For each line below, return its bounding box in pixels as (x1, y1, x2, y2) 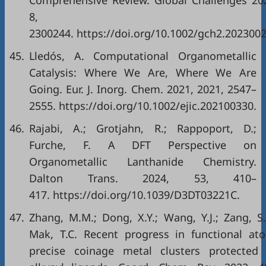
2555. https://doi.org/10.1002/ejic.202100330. (29, 99, 256, 113)
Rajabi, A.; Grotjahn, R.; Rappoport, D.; (29, 121, 256, 135)
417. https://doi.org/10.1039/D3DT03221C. (29, 188, 240, 202)
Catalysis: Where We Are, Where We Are (29, 65, 256, 80)
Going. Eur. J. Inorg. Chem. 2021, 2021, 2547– (29, 82, 256, 96)
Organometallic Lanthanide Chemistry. (29, 154, 256, 169)
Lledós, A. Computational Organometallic (29, 49, 256, 63)
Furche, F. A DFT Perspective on (29, 138, 256, 152)
